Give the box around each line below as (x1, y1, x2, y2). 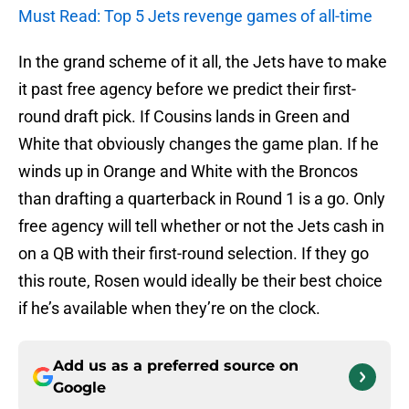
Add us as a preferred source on (53, 357, 299, 375)
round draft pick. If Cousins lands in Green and (18, 107, 350, 127)
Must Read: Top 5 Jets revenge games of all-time (18, 6, 372, 26)
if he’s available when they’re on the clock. (18, 299, 320, 319)
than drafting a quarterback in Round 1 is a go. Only (18, 189, 385, 209)
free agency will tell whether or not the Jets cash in (18, 216, 384, 236)
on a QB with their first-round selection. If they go (18, 244, 369, 264)
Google (53, 379, 106, 397)
